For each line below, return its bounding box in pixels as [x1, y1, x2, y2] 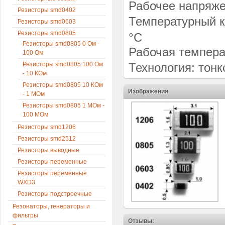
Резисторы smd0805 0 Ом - [23, 40, 99, 47]
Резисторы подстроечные [18, 190, 92, 197]
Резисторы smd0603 [18, 18, 76, 25]
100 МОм [23, 111, 48, 118]
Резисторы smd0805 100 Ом [23, 61, 103, 68]
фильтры [13, 212, 38, 219]
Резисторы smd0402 [18, 7, 76, 14]
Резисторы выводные [18, 147, 79, 154]
